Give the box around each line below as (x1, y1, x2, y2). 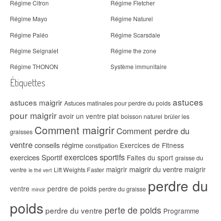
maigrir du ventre (129, 163, 183, 174)
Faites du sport (127, 152, 173, 162)
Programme (163, 205, 199, 216)
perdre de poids (47, 183, 97, 193)
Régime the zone (110, 46, 156, 55)
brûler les (164, 111, 189, 121)
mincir (32, 185, 45, 193)
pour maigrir (10, 109, 57, 121)
